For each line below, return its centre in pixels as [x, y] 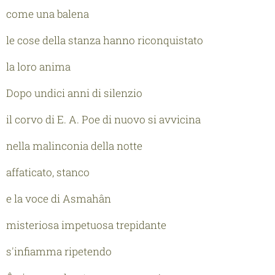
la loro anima [38, 66]
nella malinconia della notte [74, 145]
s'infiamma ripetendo [59, 251]
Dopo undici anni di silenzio [74, 93]
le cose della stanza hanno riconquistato [105, 40]
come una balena [48, 14]
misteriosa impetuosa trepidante [86, 225]
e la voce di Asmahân [59, 198]
